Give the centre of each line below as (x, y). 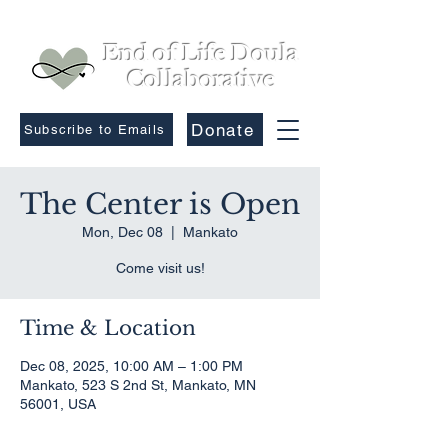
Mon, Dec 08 (122, 232)
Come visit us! (160, 268)
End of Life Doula (201, 53)
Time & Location (108, 328)
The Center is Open (160, 204)
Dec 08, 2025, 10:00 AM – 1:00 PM (131, 366)
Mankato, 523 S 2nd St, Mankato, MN (138, 385)
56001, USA (58, 404)
